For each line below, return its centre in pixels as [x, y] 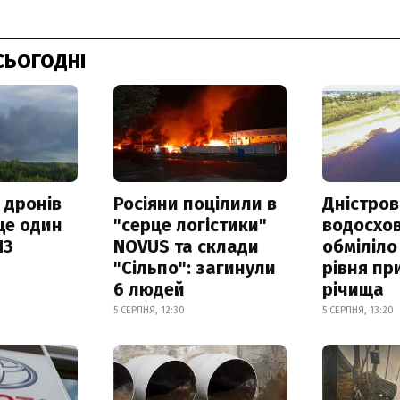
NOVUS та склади [186, 246]
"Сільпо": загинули [194, 267]
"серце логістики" [190, 225]
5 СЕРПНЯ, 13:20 [358, 310]
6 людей [149, 289]
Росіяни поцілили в [195, 203]
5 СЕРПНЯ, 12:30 [149, 310]
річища [354, 289]
